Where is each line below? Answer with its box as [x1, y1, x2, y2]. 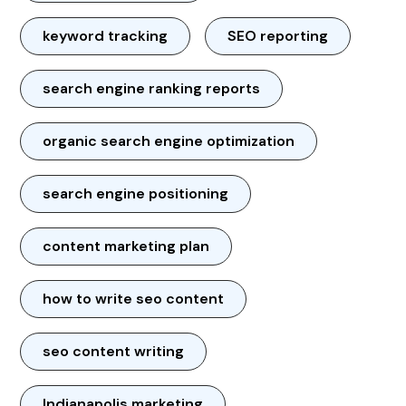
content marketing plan [43, 236, 210, 256]
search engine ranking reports [43, 78, 261, 98]
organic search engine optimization [43, 130, 295, 150]
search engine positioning [43, 183, 229, 203]
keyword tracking [43, 25, 169, 45]
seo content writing [43, 341, 185, 361]
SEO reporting [227, 25, 329, 45]
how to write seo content [43, 288, 225, 308]
